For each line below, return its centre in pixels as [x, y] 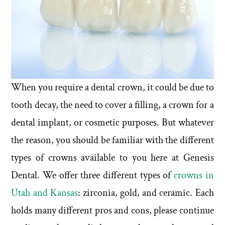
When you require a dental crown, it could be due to [113, 87]
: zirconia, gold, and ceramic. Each [146, 193]
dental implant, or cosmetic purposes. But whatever [113, 122]
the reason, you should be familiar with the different [113, 140]
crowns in [194, 175]
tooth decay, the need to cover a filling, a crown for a [113, 105]
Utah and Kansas [44, 193]
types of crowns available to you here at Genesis [113, 157]
